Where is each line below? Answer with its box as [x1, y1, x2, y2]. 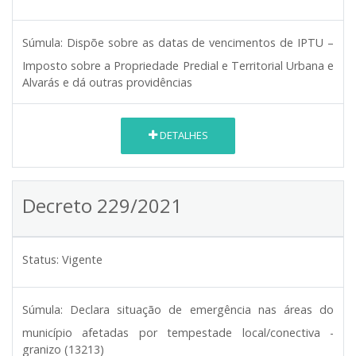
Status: [22, 251, 59, 267]
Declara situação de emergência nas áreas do [70, 301, 335, 317]
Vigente [62, 251, 103, 267]
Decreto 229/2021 [22, 192, 182, 219]
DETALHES [157, 128, 208, 143]
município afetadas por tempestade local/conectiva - [22, 324, 334, 340]
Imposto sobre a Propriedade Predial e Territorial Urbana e [22, 57, 334, 73]
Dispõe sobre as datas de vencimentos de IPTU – [66, 34, 335, 50]
